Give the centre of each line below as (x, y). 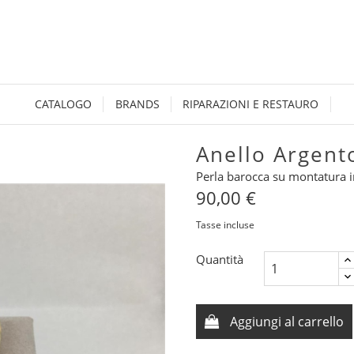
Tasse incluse (225, 225)
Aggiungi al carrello (287, 322)
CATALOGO (63, 104)
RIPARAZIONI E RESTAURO (251, 104)
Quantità (220, 259)
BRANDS (137, 104)
